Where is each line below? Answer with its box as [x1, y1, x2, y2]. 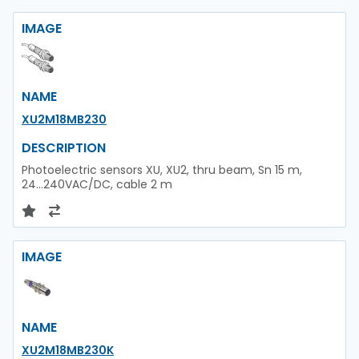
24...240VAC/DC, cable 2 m [22, 175, 172, 192]
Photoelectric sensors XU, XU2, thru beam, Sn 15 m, [22, 161, 302, 178]
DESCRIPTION [22, 138, 106, 157]
